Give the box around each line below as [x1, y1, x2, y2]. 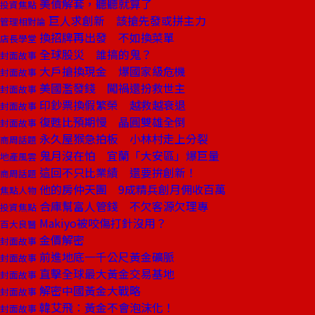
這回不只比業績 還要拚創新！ [37, 164, 197, 181]
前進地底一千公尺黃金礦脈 [37, 248, 174, 265]
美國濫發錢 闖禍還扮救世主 [37, 79, 186, 96]
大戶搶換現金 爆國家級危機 [37, 63, 186, 79]
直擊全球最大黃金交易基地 [37, 265, 174, 282]
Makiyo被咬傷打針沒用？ [37, 214, 167, 231]
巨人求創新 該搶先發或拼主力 [46, 12, 206, 29]
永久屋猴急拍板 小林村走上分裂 [37, 130, 208, 147]
